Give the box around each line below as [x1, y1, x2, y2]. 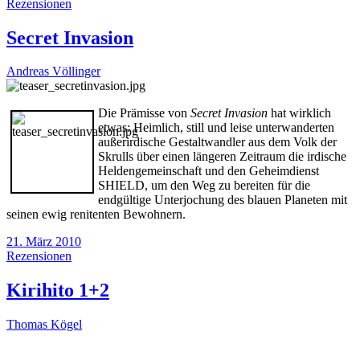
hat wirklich [268, 106, 331, 121]
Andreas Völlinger [6, 64, 100, 79]
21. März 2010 [6, 235, 81, 249]
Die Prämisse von [98, 106, 190, 121]
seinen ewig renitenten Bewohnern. [6, 207, 186, 222]
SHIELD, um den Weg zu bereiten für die [98, 178, 310, 193]
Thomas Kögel [6, 317, 82, 332]
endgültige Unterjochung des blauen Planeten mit [98, 193, 347, 207]
